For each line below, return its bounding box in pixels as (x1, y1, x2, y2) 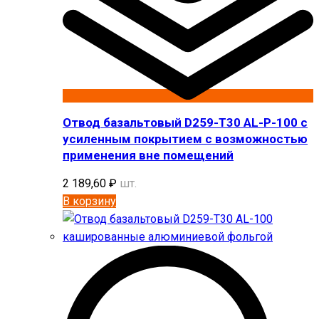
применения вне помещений (63, 148, 234, 163)
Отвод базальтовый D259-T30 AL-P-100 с (63, 115, 308, 130)
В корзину (63, 194, 116, 208)
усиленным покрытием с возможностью (63, 132, 308, 147)
